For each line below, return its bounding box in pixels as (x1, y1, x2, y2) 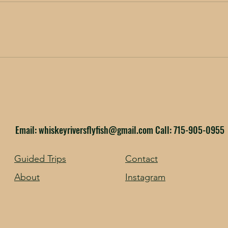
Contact (125, 153, 158, 164)
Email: (15, 123, 39, 136)
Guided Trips (14, 153, 66, 164)
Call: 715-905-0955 (153, 123, 224, 136)
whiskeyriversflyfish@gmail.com (39, 123, 153, 136)
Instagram (125, 172, 165, 183)
